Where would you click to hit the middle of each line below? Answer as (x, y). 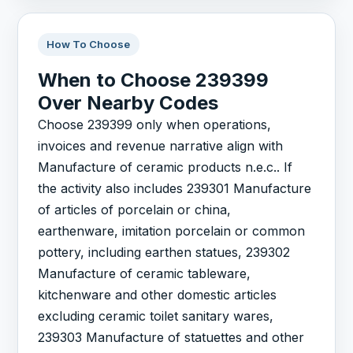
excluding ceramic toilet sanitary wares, (156, 316)
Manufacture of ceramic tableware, (145, 273)
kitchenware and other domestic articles (158, 294)
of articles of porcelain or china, (135, 209)
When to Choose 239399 (154, 80)
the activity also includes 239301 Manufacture (175, 188)
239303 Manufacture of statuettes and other (171, 337)
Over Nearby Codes (128, 102)
